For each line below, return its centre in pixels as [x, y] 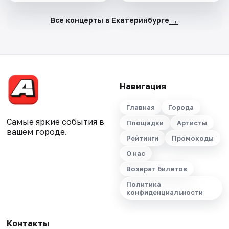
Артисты [192, 123]
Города [181, 108]
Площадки [145, 123]
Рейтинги [142, 138]
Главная [140, 108]
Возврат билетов [156, 169]
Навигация [143, 87]
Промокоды [192, 138]
